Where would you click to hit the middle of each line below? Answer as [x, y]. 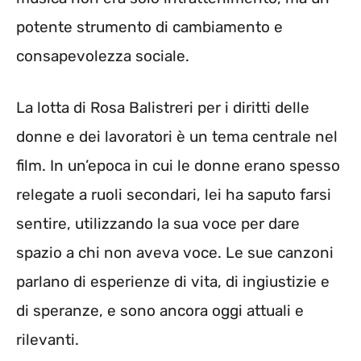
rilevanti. [48, 340]
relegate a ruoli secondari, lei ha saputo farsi [174, 195]
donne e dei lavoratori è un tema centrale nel [177, 137]
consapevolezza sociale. [103, 56]
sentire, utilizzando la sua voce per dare [158, 224]
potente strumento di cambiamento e [149, 27]
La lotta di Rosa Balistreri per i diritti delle [163, 108]
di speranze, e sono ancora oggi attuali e [160, 311]
